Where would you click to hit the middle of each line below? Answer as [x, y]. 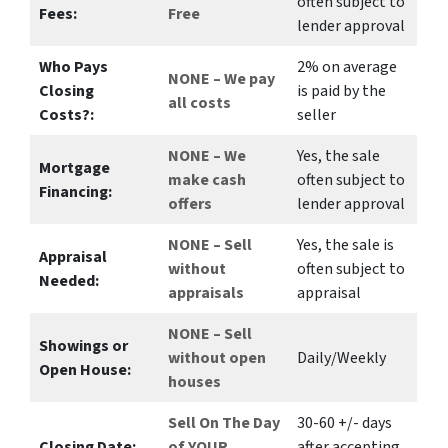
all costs [199, 102]
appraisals [206, 292]
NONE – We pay [221, 78]
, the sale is [356, 244]
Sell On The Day [224, 422]
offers [190, 203]
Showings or [83, 345]
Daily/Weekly [341, 357]
